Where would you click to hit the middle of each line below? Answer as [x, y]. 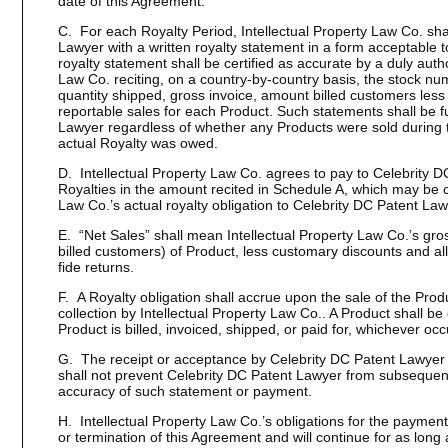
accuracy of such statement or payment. [184, 391]
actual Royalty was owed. [137, 143]
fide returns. [95, 267]
